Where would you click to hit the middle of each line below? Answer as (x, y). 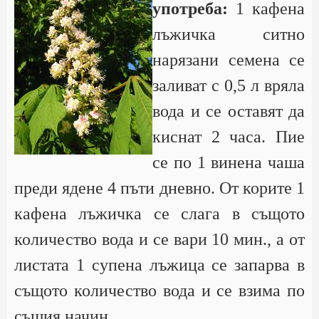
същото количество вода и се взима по (159, 291)
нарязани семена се (229, 60)
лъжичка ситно (229, 34)
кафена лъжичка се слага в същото (159, 214)
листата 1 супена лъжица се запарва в (159, 265)
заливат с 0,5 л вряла (229, 85)
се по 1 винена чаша (229, 162)
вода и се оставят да (229, 111)
